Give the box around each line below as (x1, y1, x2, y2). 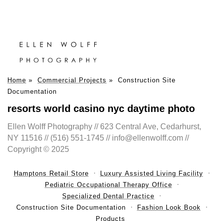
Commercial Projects (37, 76, 107, 84)
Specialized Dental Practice (62, 192, 154, 200)
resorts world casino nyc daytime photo (7, 103, 195, 114)
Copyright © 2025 (7, 145, 69, 154)
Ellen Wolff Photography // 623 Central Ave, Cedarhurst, (7, 122, 201, 131)
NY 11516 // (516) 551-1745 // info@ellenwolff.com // (7, 134, 189, 143)
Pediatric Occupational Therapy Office (44, 181, 172, 189)
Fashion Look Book (137, 204, 201, 212)
